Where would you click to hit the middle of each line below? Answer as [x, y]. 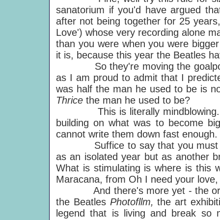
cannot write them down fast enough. [137, 134]
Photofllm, [134, 202]
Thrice [71, 100]
